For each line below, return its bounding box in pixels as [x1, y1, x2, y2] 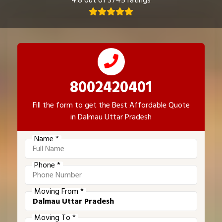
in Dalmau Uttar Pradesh [70, 111, 152, 124]
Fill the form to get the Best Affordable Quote [32, 99, 190, 112]
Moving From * [34, 185, 84, 198]
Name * [34, 132, 59, 146]
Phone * [34, 159, 60, 172]
